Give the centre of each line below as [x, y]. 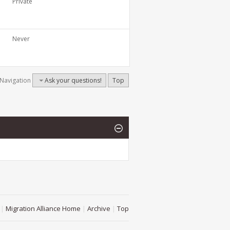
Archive [99, 208]
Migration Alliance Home [43, 208]
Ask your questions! [73, 80]
